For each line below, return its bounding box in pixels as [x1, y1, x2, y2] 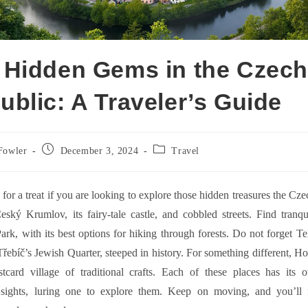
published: [41, 157, 86, 168]
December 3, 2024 [60, 146, 139, 157]
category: [152, 157, 192, 168]
